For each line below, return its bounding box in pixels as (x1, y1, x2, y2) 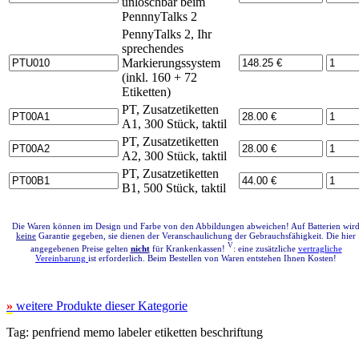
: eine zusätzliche (232, 243, 298, 253)
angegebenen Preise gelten (30, 243, 131, 253)
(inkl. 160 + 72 (122, 71, 197, 85)
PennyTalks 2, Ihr (122, 27, 212, 42)
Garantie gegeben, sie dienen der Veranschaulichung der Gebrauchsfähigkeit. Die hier (36, 231, 356, 241)
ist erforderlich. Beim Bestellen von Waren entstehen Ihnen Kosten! (88, 252, 337, 263)
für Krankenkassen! (149, 243, 228, 253)
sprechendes (122, 42, 184, 56)
